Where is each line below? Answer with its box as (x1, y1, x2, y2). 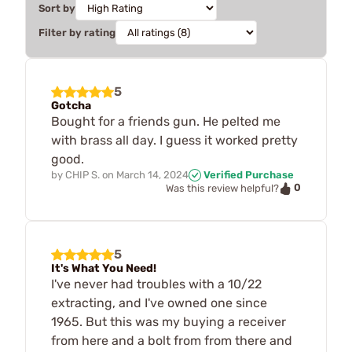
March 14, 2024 (116, 168, 189, 181)
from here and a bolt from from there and (51, 332, 292, 348)
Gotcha (51, 98, 91, 112)
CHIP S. (65, 168, 100, 181)
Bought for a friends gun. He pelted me (51, 113, 280, 129)
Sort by (38, 2, 75, 14)
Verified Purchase (201, 168, 294, 181)
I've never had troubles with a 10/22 (51, 276, 262, 291)
